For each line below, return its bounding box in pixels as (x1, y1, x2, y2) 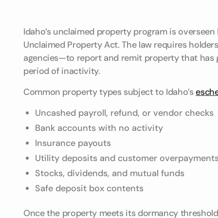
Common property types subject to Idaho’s (23, 86, 196, 98)
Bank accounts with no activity (35, 122, 163, 134)
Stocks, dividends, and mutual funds (35, 167, 184, 179)
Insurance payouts (35, 137, 111, 149)
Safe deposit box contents (35, 182, 144, 194)
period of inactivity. (23, 65, 100, 77)
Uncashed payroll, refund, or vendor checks (35, 107, 214, 119)
